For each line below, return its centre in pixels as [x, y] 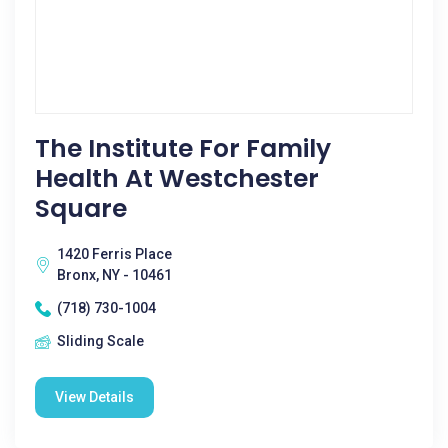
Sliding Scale [100, 341]
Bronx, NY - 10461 [114, 275]
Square [81, 208]
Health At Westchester [177, 178]
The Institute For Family [183, 148]
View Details [94, 397]
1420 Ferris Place [114, 254]
